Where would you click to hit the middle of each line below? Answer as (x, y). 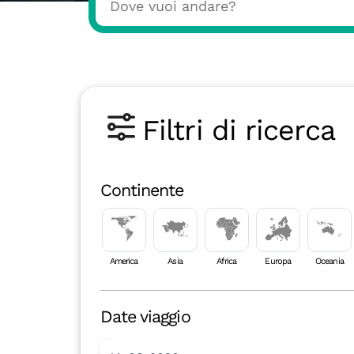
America (124, 261)
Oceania (330, 261)
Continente (142, 190)
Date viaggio (145, 316)
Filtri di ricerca (239, 130)
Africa (226, 261)
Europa (278, 261)
